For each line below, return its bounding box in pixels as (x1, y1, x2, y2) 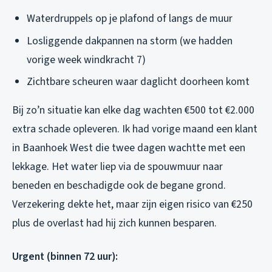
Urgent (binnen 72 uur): (12, 249, 118, 265)
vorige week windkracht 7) (27, 52, 146, 67)
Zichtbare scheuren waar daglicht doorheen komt (27, 74, 250, 90)
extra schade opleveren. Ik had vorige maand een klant (12, 121, 257, 137)
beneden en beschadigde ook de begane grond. (12, 178, 226, 194)
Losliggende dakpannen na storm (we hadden (27, 33, 233, 49)
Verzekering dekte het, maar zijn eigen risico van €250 (12, 197, 253, 212)
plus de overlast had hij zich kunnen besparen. (12, 216, 217, 231)
